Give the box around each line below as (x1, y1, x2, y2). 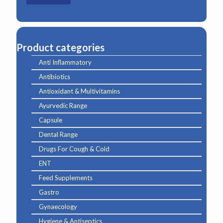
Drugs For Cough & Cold (39, 145, 110, 153)
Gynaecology (39, 203, 77, 211)
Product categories (16, 41, 105, 53)
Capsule (39, 116, 62, 124)
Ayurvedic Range (39, 102, 87, 110)
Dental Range (39, 130, 78, 138)
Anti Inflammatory (39, 58, 92, 66)
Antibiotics (39, 73, 70, 81)
